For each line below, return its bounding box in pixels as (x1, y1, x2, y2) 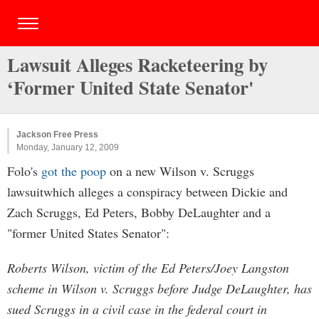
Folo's (7, 162, 41, 179)
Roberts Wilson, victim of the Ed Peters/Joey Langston (7, 259, 289, 276)
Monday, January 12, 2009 (16, 142, 119, 152)
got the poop (41, 162, 106, 179)
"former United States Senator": (7, 224, 169, 241)
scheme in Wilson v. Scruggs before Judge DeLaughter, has (7, 280, 312, 297)
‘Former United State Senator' (7, 73, 253, 101)
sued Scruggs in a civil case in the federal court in (7, 300, 267, 318)
